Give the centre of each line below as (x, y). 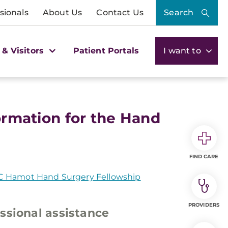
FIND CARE (204, 156)
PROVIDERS (204, 205)
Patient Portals (106, 50)
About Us (62, 12)
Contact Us (120, 12)
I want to (183, 50)
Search (179, 12)
